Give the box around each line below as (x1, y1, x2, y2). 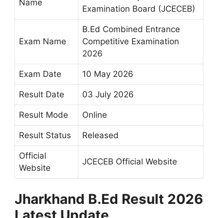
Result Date (19, 90, 64, 100)
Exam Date (19, 69, 61, 79)
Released (82, 130, 119, 141)
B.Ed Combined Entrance (82, 24, 180, 35)
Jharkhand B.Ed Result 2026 (15, 190, 203, 207)
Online (82, 110, 107, 120)
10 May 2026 (82, 69, 133, 79)
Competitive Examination (82, 36, 179, 47)
